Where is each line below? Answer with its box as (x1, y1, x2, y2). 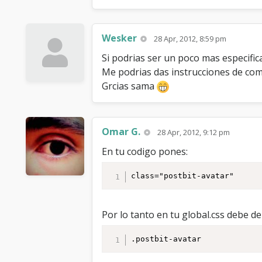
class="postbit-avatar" (131, 171, 235, 181)
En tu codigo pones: (102, 144, 188, 158)
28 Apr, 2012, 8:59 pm (154, 33, 227, 44)
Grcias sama (102, 79, 157, 92)
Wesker (102, 31, 137, 44)
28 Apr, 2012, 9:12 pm (157, 126, 230, 137)
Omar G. (102, 125, 140, 138)
